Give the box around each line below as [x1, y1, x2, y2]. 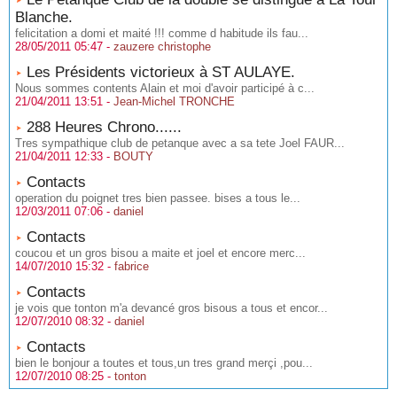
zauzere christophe [113, 40, 211, 53]
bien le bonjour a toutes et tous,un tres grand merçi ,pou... [15, 356, 313, 370]
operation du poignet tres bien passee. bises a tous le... [15, 191, 300, 205]
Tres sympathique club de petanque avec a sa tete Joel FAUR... [15, 136, 345, 150]
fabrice [114, 260, 149, 273]
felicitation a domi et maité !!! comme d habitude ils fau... [15, 27, 308, 40]
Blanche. [15, 9, 73, 26]
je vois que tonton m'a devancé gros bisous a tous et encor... [15, 301, 328, 315]
